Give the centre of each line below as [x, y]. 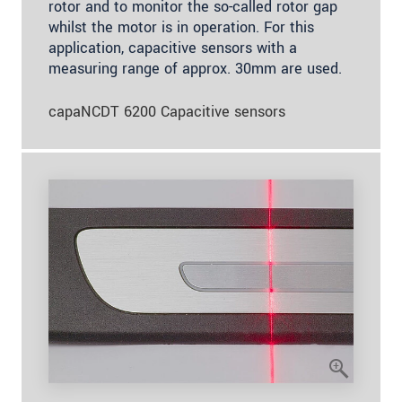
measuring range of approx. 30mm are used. [195, 69]
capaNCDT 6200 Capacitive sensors [167, 112]
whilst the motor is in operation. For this [181, 28]
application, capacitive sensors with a [173, 48]
